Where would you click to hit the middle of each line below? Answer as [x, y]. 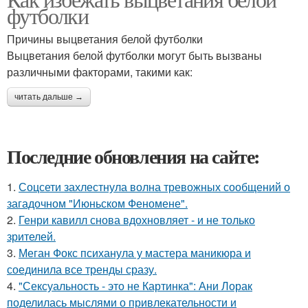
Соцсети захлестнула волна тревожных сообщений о [154, 187]
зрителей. [31, 236]
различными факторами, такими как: [100, 72]
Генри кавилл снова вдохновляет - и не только [137, 220]
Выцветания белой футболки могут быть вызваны [134, 55]
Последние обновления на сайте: [133, 156]
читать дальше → [49, 97]
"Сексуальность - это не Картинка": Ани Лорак [135, 286]
